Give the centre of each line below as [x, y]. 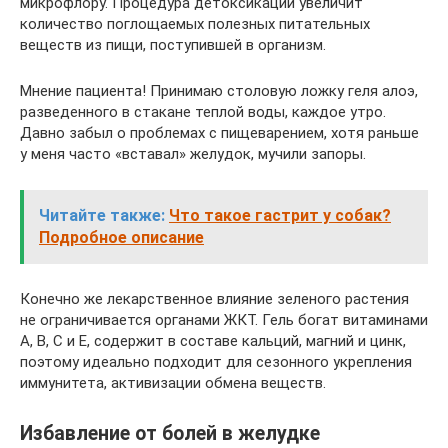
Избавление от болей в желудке [170, 434]
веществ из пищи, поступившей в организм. [173, 45]
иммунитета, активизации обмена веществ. [173, 383]
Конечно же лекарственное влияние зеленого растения [214, 299]
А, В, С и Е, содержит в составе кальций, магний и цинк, [213, 341]
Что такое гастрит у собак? [280, 215]
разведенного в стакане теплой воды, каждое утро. [203, 112]
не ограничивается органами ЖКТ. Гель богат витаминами [224, 320]
